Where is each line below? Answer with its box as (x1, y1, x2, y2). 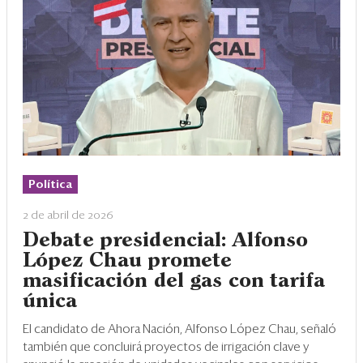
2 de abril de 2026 (23, 209, 113, 221)
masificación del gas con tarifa (23, 271, 325, 290)
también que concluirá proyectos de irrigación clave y (23, 340, 309, 353)
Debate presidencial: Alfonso (23, 231, 309, 250)
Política (28, 178, 72, 190)
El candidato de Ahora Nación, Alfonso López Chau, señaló (23, 322, 336, 335)
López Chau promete (23, 251, 233, 270)
